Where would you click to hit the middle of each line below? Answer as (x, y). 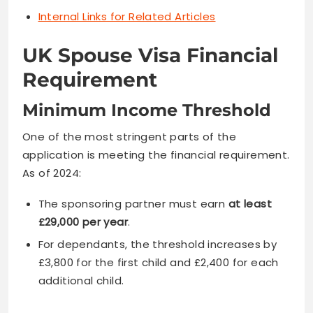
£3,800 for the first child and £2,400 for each (158, 263)
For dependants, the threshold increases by (158, 245)
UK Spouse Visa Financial (150, 56)
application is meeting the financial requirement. (156, 155)
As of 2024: (52, 173)
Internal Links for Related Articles (127, 16)
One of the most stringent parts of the (130, 137)
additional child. (81, 281)
